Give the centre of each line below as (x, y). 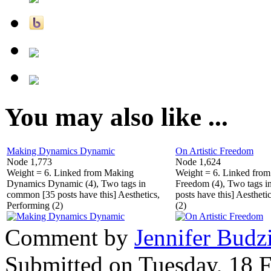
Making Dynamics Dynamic (61, 151)
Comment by (70, 237)
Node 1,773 (29, 162)
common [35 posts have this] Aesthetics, (83, 194)
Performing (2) (35, 205)
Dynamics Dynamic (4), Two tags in (76, 183)
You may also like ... (116, 117)
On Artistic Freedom (214, 151)
